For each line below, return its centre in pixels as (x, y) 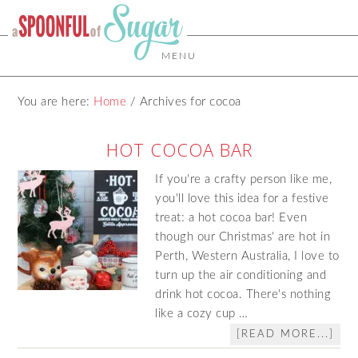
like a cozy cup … (202, 314)
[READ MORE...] (285, 334)
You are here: (56, 102)
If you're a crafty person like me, (244, 179)
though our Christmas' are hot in (243, 237)
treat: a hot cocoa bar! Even (231, 218)
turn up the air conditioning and (241, 275)
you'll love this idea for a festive (242, 199)
